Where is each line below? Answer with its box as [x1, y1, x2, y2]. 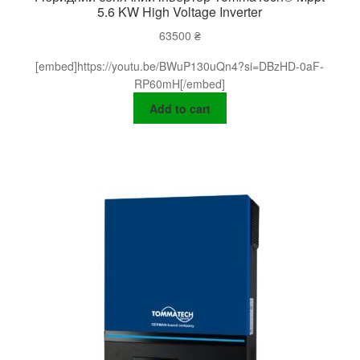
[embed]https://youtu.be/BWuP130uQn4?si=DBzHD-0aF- [35, 57, 325, 74]
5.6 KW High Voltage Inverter [97, 2, 263, 22]
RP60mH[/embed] [134, 75, 226, 92]
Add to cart [149, 100, 211, 117]
